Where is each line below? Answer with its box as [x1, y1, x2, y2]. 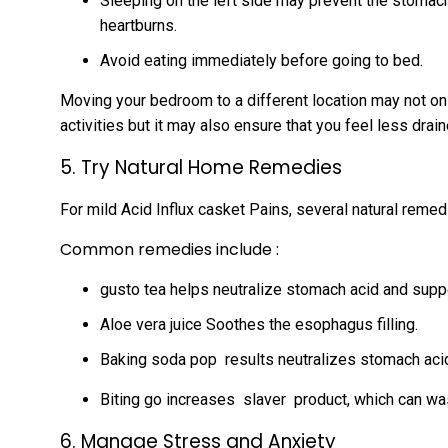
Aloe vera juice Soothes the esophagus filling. [100, 315, 418, 334]
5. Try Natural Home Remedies [60, 154, 342, 181]
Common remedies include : [60, 238, 279, 261]
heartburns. [100, 16, 177, 35]
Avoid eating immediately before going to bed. [100, 51, 423, 70]
